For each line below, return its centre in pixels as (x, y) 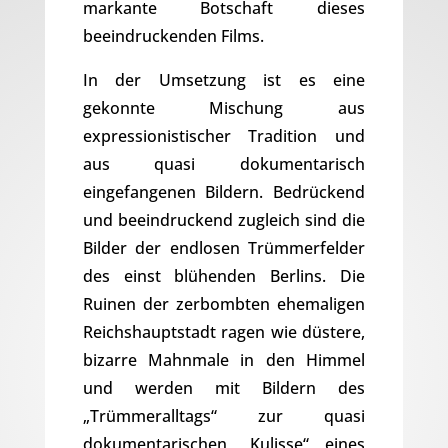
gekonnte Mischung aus (224, 108)
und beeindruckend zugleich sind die (224, 220)
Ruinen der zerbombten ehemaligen (224, 304)
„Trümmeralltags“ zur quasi (224, 416)
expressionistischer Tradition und (224, 136)
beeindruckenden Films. (173, 36)
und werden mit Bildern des (224, 388)
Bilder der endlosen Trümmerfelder (224, 248)
